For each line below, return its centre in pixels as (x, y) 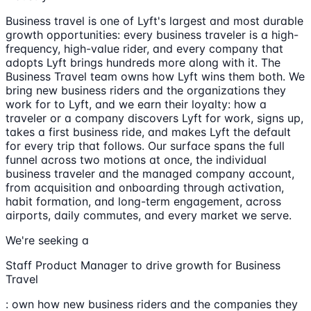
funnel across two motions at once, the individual (136, 159)
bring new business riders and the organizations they (146, 90)
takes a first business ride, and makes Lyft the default (148, 132)
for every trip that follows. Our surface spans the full (145, 145)
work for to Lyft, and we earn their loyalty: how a (136, 104)
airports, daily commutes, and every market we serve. (149, 215)
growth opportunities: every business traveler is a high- (152, 34)
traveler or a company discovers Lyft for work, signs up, (154, 118)
